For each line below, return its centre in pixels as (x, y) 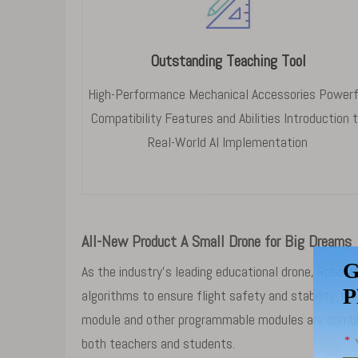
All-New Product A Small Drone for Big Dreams (217, 241)
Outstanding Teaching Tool (228, 61)
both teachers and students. (158, 343)
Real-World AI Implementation (228, 142)
